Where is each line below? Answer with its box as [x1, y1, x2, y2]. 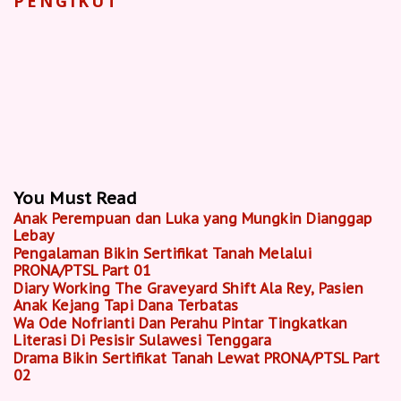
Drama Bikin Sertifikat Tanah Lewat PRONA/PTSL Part [13, 349, 380, 368]
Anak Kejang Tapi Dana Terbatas [13, 296, 238, 315]
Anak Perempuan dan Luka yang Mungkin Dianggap [13, 209, 372, 228]
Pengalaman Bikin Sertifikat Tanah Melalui [13, 244, 311, 263]
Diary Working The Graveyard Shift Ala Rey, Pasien [13, 279, 363, 298]
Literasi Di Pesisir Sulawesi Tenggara [13, 331, 271, 350]
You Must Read [13, 187, 137, 209]
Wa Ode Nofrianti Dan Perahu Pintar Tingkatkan [13, 314, 347, 333]
